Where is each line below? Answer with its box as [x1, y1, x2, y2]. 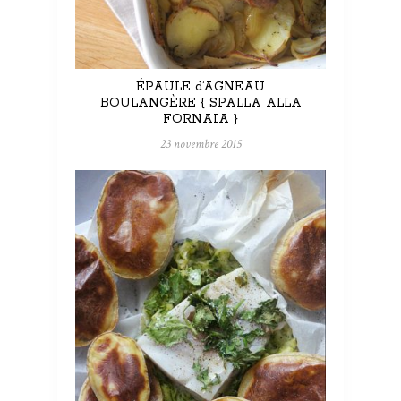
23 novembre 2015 [159, 136, 242, 153]
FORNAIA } [163, 111, 238, 128]
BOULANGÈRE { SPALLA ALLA [99, 95, 302, 112]
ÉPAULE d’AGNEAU [136, 79, 265, 96]
